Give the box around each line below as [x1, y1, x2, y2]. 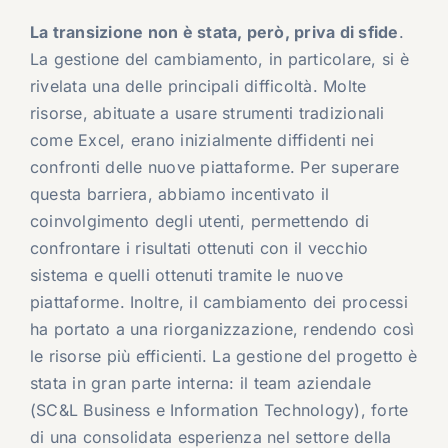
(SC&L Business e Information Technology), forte [29, 400, 409, 421]
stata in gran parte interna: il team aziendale [29, 373, 372, 394]
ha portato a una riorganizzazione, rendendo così [29, 319, 415, 340]
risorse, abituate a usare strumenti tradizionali [29, 103, 385, 124]
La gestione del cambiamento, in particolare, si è [29, 49, 409, 70]
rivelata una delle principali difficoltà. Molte [29, 76, 367, 97]
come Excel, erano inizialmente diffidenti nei [29, 130, 374, 151]
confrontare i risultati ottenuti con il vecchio [29, 238, 369, 259]
